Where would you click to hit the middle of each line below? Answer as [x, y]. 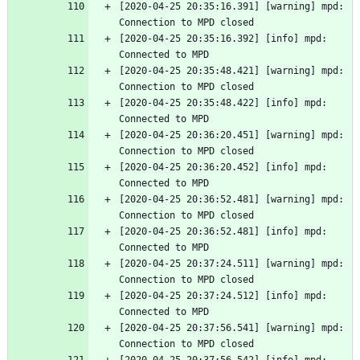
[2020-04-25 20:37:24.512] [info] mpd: [223, 296]
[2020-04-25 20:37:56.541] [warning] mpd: [231, 328]
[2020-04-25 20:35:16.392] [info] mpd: [223, 39]
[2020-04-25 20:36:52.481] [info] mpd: [223, 232]
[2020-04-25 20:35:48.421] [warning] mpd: [231, 71]
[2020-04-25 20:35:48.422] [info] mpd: [223, 103]
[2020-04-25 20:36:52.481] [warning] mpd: [231, 200]
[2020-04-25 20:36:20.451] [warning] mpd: [231, 135]
